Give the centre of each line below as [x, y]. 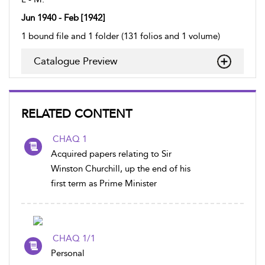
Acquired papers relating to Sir [111, 154]
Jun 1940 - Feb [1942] [63, 18]
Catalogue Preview [76, 61]
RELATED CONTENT [77, 114]
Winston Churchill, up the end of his [121, 169]
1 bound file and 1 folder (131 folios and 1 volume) [121, 36]
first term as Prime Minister [104, 183]
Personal [68, 253]
